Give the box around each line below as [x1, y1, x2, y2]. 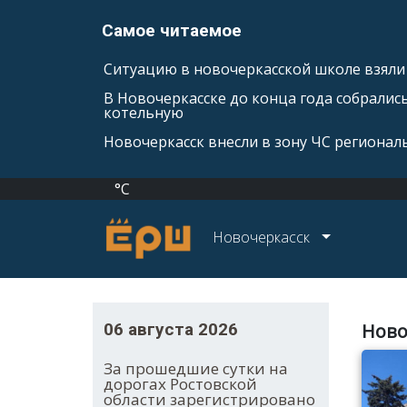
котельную [104, 103, 184, 123]
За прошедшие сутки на [104, 358, 288, 380]
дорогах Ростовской [104, 373, 257, 395]
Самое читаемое [102, 20, 242, 41]
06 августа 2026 [104, 319, 238, 341]
